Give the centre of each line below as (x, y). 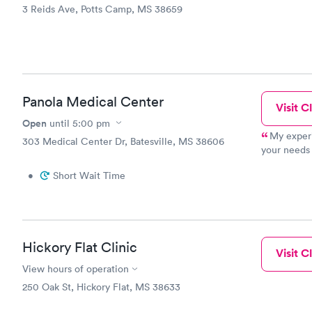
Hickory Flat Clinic (80, 247)
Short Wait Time (89, 175)
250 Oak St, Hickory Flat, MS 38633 (101, 287)
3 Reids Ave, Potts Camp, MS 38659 (102, 9)
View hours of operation (76, 269)
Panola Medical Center (93, 101)
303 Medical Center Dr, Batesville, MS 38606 (123, 141)
